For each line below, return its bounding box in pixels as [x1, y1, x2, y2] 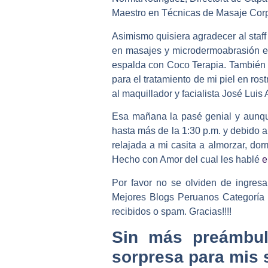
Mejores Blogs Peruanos [112, 191, 223, 202]
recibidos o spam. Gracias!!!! [112, 206, 232, 217]
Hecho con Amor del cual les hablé [112, 154, 262, 165]
